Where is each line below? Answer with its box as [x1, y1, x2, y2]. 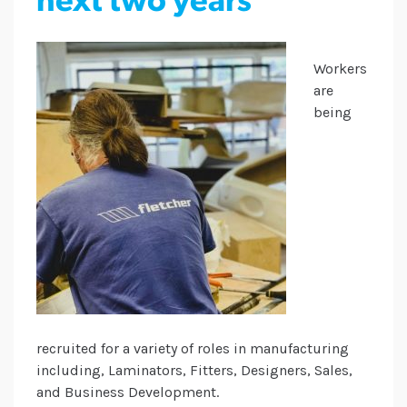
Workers [313, 60, 367, 78]
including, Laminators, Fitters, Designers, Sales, [36, 362, 352, 380]
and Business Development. [36, 383, 219, 402]
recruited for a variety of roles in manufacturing [36, 340, 349, 358]
